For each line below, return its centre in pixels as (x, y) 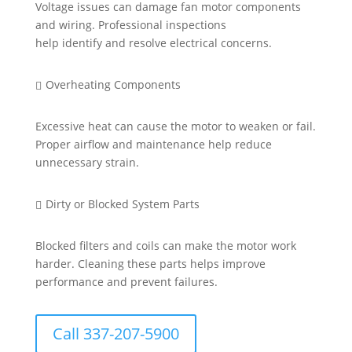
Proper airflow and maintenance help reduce (153, 145)
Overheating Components (113, 85)
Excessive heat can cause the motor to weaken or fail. (175, 126)
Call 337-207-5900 (115, 334)
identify (82, 43)
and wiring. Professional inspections (130, 25)
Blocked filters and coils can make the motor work (165, 246)
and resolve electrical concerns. (188, 43)
